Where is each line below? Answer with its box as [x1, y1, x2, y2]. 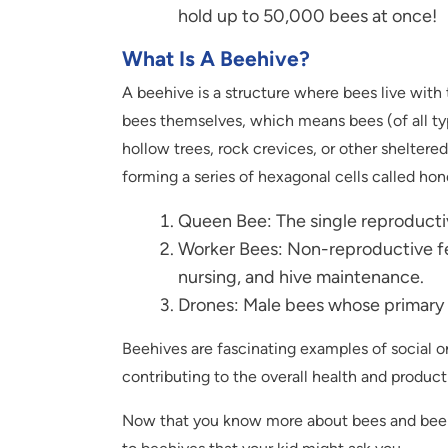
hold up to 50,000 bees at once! [178, 4, 437, 27]
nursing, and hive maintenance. [178, 265, 424, 288]
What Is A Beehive [122, 45, 299, 71]
